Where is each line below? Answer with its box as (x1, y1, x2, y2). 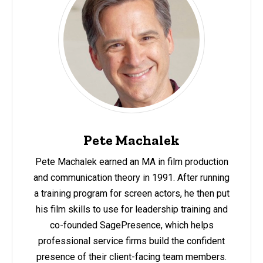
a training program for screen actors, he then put (33, 187, 230, 199)
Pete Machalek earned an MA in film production (35, 156, 228, 167)
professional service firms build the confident (38, 235, 225, 247)
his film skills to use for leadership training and (35, 203, 228, 215)
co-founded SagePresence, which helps (49, 219, 214, 231)
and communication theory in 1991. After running (33, 171, 230, 183)
